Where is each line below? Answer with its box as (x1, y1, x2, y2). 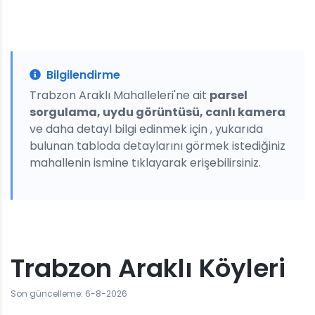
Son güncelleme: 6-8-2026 (11, 288, 127, 300)
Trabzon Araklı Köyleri (11, 250, 285, 286)
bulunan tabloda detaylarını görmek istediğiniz (30, 138, 285, 154)
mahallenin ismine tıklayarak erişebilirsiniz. (30, 155, 261, 171)
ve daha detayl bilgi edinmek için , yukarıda (30, 121, 263, 137)
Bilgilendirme (46, 67, 120, 83)
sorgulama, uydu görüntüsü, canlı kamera (30, 104, 285, 120)
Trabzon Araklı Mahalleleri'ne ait (30, 87, 210, 103)
